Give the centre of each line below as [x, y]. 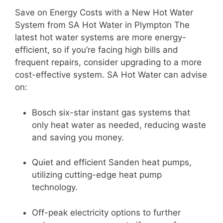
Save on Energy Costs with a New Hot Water [104, 13]
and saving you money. [78, 137]
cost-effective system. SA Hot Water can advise [111, 75]
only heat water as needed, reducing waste [119, 125]
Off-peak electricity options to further [106, 212]
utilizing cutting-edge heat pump [97, 175]
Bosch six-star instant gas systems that [111, 112]
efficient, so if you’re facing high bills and [97, 50]
